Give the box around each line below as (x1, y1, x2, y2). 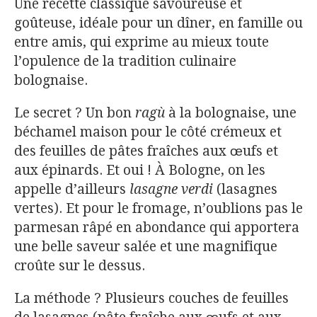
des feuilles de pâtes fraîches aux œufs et (14, 142, 278, 159)
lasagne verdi (129, 180, 213, 197)
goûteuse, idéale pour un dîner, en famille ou (14, 14, 303, 31)
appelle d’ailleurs (14, 180, 129, 197)
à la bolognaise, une (165, 104, 296, 121)
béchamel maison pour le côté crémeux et (14, 123, 282, 140)
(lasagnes (213, 180, 277, 197)
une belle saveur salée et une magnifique (14, 238, 277, 255)
